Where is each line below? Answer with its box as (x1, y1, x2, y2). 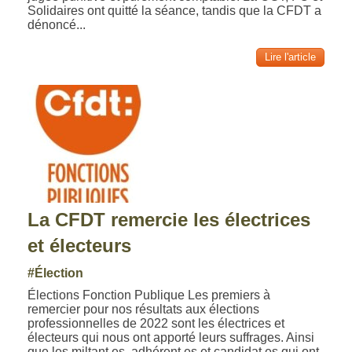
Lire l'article (264, 51, 316, 63)
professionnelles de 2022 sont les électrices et (27, 317, 285, 330)
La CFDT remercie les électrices (27, 209, 311, 230)
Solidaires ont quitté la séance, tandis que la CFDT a (27, 4, 322, 17)
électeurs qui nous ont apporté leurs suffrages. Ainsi (27, 331, 315, 344)
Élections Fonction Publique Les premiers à (27, 288, 271, 302)
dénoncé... (27, 18, 86, 31)
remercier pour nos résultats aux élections (27, 302, 260, 316)
